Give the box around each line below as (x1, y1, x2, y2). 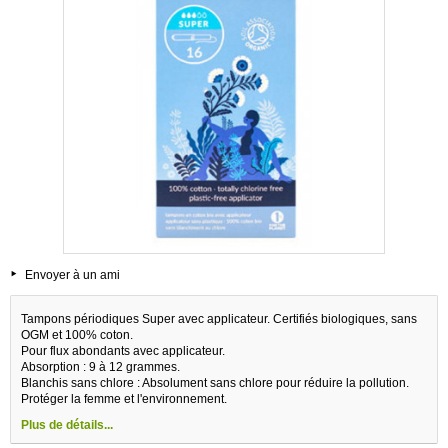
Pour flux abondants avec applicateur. (21, 343, 225, 358)
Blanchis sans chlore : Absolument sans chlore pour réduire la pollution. (21, 375, 409, 390)
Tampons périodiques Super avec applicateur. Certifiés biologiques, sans (21, 311, 417, 326)
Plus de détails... (21, 417, 113, 432)
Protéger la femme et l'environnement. (21, 391, 227, 406)
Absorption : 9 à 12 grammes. (21, 359, 180, 374)
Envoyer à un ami (25, 267, 120, 282)
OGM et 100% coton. (21, 327, 133, 342)
